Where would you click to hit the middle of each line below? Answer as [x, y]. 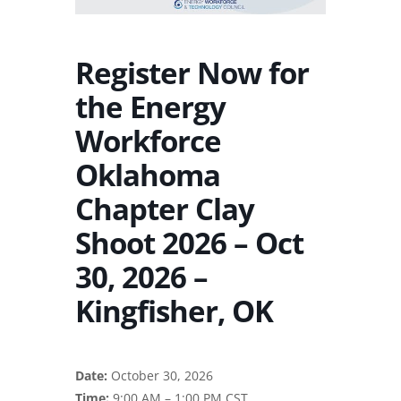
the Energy [150, 107]
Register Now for [192, 73]
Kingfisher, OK [174, 311]
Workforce [148, 141]
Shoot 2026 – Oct [189, 243]
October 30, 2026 [160, 376]
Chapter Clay [165, 209]
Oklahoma [148, 175]
